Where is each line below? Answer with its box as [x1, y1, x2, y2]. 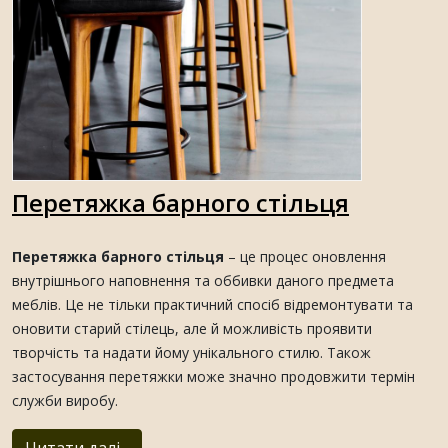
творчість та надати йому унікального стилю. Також [12, 343, 371, 362]
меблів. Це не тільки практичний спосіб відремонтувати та [12, 295, 413, 314]
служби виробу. [12, 391, 118, 410]
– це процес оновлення [224, 247, 386, 266]
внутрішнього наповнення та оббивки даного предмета [12, 271, 394, 290]
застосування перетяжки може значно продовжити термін [12, 367, 415, 386]
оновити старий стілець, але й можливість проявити [12, 319, 372, 338]
